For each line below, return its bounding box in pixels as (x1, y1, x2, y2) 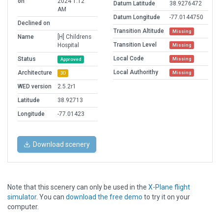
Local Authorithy (113, 69, 158, 76)
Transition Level (113, 41, 157, 49)
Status (18, 55, 36, 63)
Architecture (18, 69, 52, 77)
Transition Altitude (113, 27, 164, 35)
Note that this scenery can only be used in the (7, 183, 148, 192)
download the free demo (66, 193, 142, 201)
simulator (7, 193, 36, 201)
